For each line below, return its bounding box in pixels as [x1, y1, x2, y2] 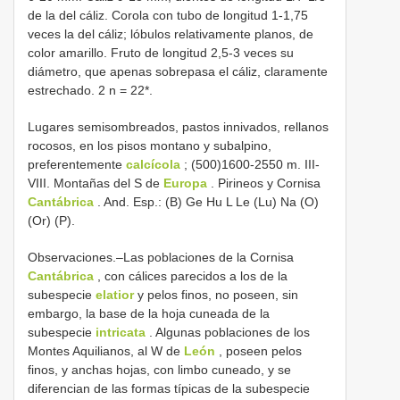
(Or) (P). [28, 213, 75, 229]
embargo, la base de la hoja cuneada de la [28, 306, 270, 321]
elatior [96, 287, 134, 303]
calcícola [126, 157, 180, 172]
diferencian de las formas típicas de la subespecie [28, 381, 310, 396]
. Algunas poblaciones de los [146, 325, 310, 340]
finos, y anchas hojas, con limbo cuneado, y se [28, 362, 291, 378]
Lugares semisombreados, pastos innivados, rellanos [28, 120, 329, 135]
